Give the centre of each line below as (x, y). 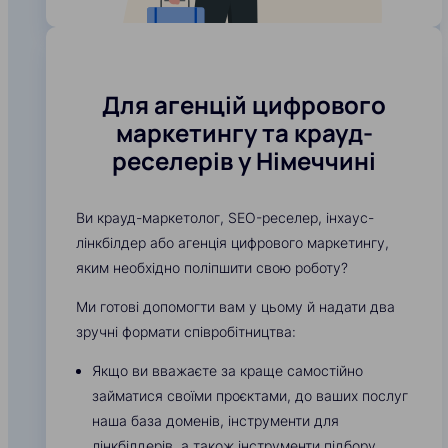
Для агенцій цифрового (244, 105)
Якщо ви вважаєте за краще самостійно (227, 371)
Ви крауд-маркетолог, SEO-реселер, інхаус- (225, 218)
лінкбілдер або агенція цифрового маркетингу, (232, 243)
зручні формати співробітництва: (186, 332)
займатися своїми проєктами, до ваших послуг (250, 396)
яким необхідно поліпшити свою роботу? (212, 268)
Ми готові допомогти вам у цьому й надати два (235, 307)
